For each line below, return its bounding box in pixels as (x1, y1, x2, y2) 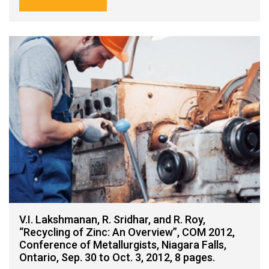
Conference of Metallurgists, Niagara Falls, (19, 238, 226, 251)
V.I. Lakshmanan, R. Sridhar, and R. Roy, (19, 213, 205, 226)
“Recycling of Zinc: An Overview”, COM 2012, (19, 225, 235, 238)
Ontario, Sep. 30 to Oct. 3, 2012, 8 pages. (19, 250, 215, 264)
